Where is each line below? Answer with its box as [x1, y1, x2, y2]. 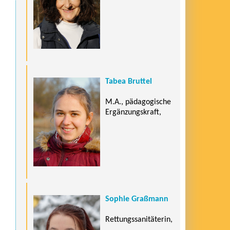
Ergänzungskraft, [105, 108, 161, 117]
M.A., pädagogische [105, 98, 171, 106]
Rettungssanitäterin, [105, 215, 172, 224]
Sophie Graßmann [105, 195, 168, 203]
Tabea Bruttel [105, 77, 152, 86]
